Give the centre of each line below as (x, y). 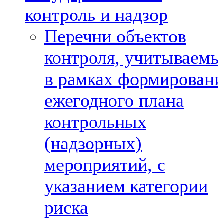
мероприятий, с (105, 164)
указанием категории (126, 186)
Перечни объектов (115, 36)
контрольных (95, 122)
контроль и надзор (96, 15)
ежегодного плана (114, 100)
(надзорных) (93, 143)
